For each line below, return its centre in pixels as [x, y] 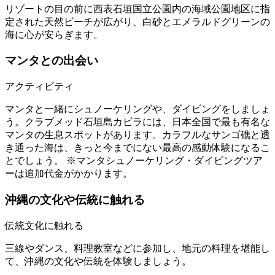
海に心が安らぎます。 [54, 34]
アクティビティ [39, 87]
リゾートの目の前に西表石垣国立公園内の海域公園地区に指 [137, 9]
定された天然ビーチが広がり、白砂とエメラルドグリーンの [137, 21]
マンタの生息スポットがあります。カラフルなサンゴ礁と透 [137, 135]
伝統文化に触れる [44, 225]
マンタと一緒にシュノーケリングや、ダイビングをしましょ [137, 109]
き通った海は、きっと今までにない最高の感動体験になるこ [137, 148]
